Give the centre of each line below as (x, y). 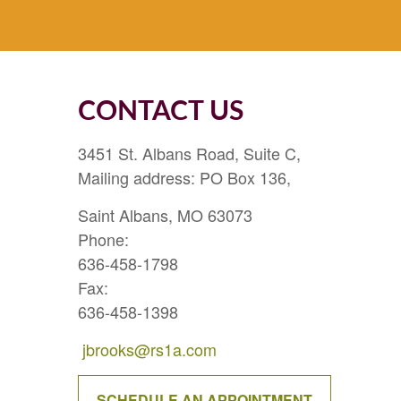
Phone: (103, 239)
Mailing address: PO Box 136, (184, 177)
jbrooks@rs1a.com (149, 349)
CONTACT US (161, 111)
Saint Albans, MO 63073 (165, 214)
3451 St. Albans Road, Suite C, (189, 153)
